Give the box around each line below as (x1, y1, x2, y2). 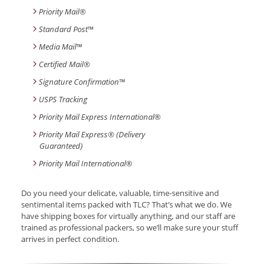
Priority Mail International (39, 158, 126, 169)
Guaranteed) (39, 140, 83, 152)
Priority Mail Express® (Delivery (39, 129, 145, 140)
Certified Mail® (39, 59, 90, 70)
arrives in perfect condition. (21, 233, 119, 245)
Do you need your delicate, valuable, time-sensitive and (21, 188, 219, 199)
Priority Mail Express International (39, 111, 154, 123)
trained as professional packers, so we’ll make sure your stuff (21, 222, 238, 233)
